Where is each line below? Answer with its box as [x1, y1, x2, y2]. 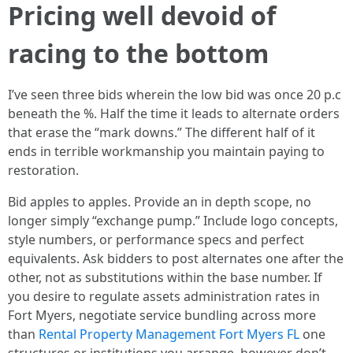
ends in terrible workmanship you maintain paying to [8, 143, 325, 160]
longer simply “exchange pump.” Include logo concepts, [8, 212, 338, 229]
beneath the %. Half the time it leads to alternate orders [8, 105, 340, 122]
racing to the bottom [8, 36, 269, 70]
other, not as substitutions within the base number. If [8, 269, 322, 286]
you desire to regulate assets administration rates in [8, 288, 320, 305]
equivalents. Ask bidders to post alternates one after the [8, 250, 344, 267]
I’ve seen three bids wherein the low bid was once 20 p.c [8, 86, 341, 103]
